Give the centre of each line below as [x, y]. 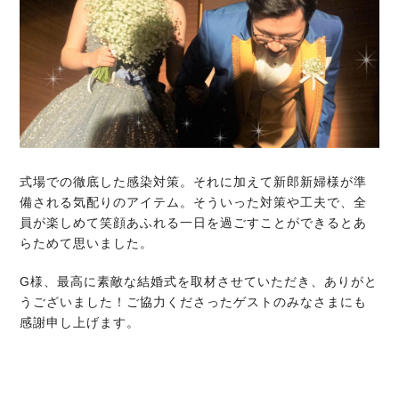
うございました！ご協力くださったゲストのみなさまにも [194, 302]
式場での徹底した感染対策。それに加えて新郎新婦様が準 [194, 182]
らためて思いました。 [87, 244]
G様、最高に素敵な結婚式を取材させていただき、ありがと [199, 282]
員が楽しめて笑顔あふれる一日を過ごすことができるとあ [194, 223]
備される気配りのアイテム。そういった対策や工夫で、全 [194, 203]
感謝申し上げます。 [80, 323]
